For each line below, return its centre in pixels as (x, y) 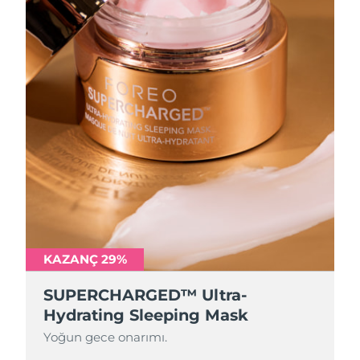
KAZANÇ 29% (86, 259)
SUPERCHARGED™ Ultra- (146, 295)
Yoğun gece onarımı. (106, 337)
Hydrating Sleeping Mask (146, 315)
